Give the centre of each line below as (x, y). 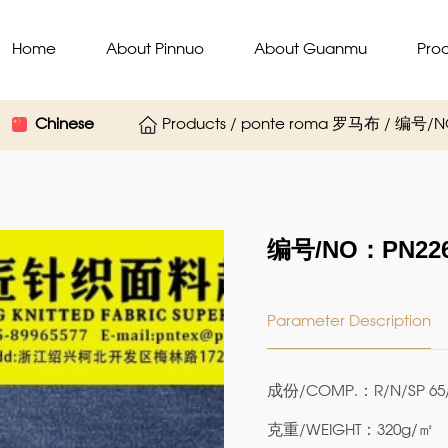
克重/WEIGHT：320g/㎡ (350, 431)
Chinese (64, 125)
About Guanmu (310, 50)
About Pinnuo (155, 50)
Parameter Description (348, 322)
